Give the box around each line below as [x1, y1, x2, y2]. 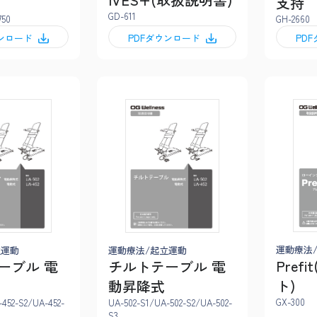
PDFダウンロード [127, 31, 200, 45]
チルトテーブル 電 [108, 255, 226, 277]
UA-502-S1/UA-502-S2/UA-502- [108, 295, 232, 309]
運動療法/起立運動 [108, 243, 187, 257]
